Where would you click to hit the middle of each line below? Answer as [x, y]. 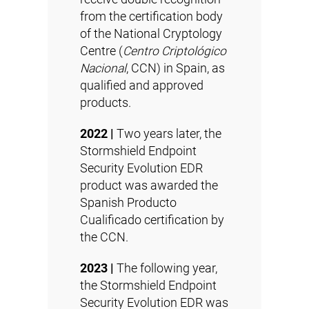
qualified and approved [142, 85]
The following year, [166, 268]
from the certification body [151, 16]
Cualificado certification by [152, 220]
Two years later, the [168, 133]
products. [106, 102]
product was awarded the [149, 185]
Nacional [103, 68]
